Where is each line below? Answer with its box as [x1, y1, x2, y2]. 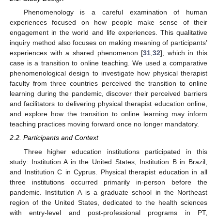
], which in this [160, 49, 207, 57]
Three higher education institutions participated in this [23, 147, 207, 155]
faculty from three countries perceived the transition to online [10, 79, 207, 88]
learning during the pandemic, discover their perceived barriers [10, 90, 207, 98]
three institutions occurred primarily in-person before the [10, 178, 207, 186]
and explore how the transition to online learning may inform [10, 110, 207, 118]
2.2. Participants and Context [10, 134, 98, 142]
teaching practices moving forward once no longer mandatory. [10, 120, 199, 128]
